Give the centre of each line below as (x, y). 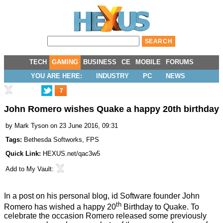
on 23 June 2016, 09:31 (84, 126)
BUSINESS (100, 62)
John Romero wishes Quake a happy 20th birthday (111, 109)
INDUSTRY (112, 76)
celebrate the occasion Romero (60, 216)
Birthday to (142, 207)
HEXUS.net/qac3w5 (71, 154)
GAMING (65, 62)
